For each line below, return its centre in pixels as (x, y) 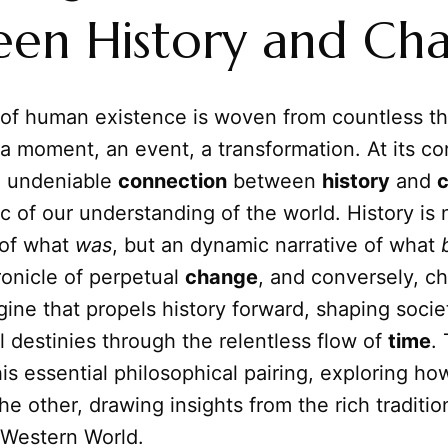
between (274, 181)
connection (172, 181)
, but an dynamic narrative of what (276, 245)
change (221, 277)
